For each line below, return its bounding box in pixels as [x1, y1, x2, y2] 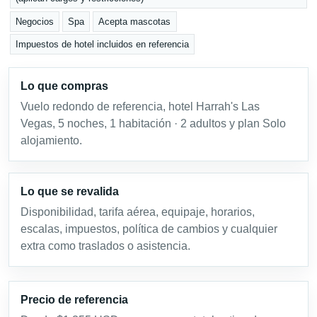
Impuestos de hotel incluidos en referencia [16, 39, 190, 50]
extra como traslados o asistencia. [21, 239, 190, 252]
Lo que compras [21, 79, 108, 92]
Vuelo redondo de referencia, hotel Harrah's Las [21, 100, 260, 113]
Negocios [16, 16, 54, 27]
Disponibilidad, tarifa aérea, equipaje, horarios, [21, 205, 255, 218]
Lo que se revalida [21, 185, 119, 197]
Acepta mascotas [98, 16, 171, 27]
